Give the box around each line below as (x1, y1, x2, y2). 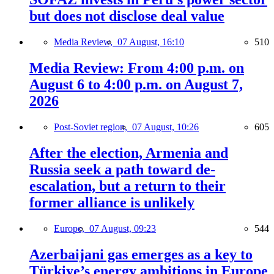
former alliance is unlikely (29, 194, 194, 210)
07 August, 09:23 (89, 223, 156, 234)
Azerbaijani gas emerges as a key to (29, 246, 253, 262)
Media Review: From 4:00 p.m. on (29, 60, 244, 76)
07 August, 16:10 (117, 37, 184, 48)
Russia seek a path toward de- (29, 161, 215, 177)
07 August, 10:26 (132, 122, 199, 133)
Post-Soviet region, (54, 122, 132, 133)
